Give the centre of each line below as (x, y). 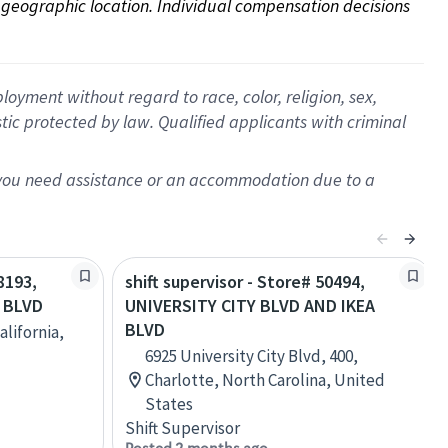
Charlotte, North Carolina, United (265, 380)
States (169, 404)
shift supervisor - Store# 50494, (245, 281)
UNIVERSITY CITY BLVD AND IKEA (250, 305)
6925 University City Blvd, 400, (251, 356)
